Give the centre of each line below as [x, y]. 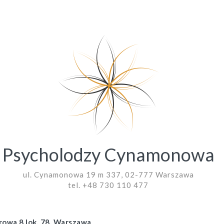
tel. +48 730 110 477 [108, 185]
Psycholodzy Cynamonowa [108, 154]
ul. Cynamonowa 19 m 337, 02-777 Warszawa [108, 174]
